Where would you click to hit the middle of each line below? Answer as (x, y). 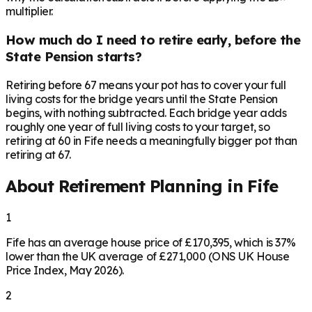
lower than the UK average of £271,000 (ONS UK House (148, 256)
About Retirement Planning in (127, 186)
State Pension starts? (74, 56)
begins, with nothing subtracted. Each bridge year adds (146, 112)
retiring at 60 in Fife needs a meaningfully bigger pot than (151, 140)
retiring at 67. (38, 154)
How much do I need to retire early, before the (153, 40)
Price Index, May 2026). (65, 270)
